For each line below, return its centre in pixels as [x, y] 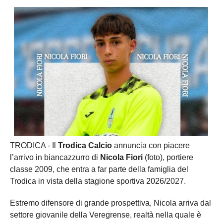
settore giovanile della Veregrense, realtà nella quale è [106, 215]
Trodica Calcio [84, 146]
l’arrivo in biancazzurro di [55, 158]
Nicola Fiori [121, 158]
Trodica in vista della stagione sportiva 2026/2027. [98, 181]
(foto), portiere [168, 158]
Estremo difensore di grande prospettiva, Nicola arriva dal [111, 203]
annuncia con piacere [151, 146]
